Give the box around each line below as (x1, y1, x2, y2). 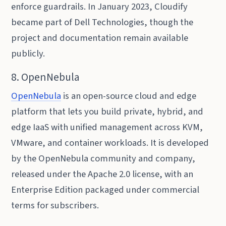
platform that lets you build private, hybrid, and (11, 105, 204, 119)
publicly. (11, 47, 45, 60)
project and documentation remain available (11, 31, 189, 44)
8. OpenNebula (11, 70, 80, 86)
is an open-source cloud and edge (61, 89, 197, 103)
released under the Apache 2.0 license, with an (11, 167, 194, 181)
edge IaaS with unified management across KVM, (11, 121, 203, 134)
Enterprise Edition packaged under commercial (11, 183, 200, 197)
